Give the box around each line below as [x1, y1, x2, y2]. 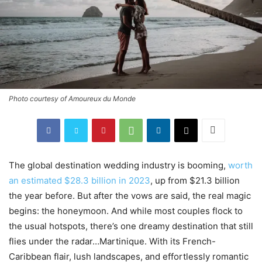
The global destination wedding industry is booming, [9, 159, 228, 171]
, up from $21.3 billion [150, 174, 240, 186]
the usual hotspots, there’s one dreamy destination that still [9, 220, 253, 232]
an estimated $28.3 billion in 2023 [9, 174, 150, 186]
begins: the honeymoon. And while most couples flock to [9, 205, 243, 216]
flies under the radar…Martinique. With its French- [9, 235, 216, 247]
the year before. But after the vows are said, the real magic [9, 189, 251, 201]
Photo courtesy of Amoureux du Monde [9, 94, 136, 103]
